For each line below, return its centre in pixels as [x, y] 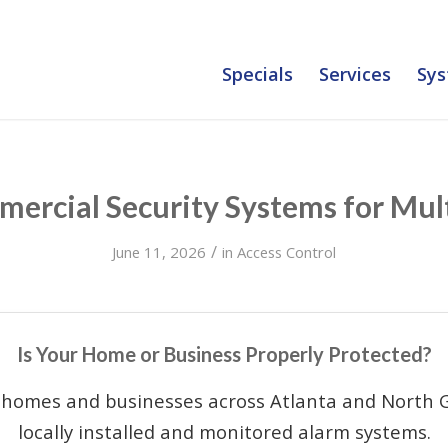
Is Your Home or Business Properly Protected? [224, 354]
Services [355, 74]
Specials [257, 74]
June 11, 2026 [159, 252]
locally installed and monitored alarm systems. [224, 431]
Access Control [286, 252]
